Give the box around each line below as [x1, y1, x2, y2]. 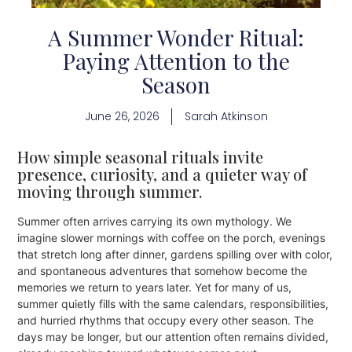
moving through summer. [17, 181, 203, 203]
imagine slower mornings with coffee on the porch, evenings [17, 231, 326, 245]
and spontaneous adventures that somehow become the [17, 264, 308, 278]
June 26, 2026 [84, 108, 159, 124]
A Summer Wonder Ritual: [48, 22, 304, 52]
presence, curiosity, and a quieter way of [17, 163, 308, 185]
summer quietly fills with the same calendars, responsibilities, [17, 297, 329, 311]
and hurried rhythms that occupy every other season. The [17, 313, 314, 328]
